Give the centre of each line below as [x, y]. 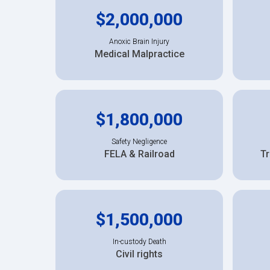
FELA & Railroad [139, 154]
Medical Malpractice [139, 54]
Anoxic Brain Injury [139, 41]
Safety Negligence [139, 141]
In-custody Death [139, 241]
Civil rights [139, 254]
